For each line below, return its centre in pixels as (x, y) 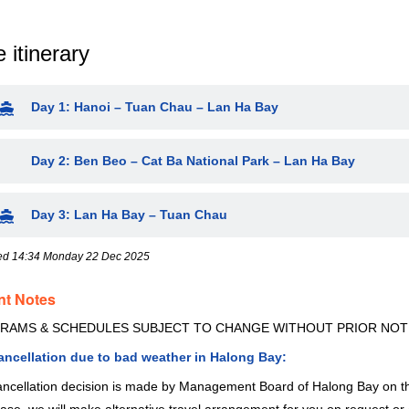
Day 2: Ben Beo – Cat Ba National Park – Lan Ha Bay (193, 161)
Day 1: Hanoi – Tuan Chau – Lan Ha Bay (155, 107)
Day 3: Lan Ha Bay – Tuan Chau (129, 215)
